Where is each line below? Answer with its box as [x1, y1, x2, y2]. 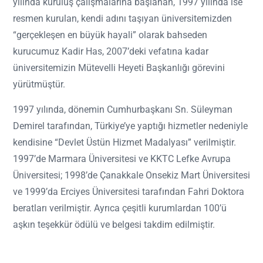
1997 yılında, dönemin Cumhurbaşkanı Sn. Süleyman [13, 104, 232, 116]
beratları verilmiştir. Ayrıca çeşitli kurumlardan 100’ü [13, 203, 227, 214]
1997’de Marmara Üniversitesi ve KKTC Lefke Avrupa [13, 153, 231, 165]
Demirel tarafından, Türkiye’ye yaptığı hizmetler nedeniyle [13, 120, 248, 132]
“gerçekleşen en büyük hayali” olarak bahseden [13, 29, 207, 41]
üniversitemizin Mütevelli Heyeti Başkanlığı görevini [13, 62, 225, 74]
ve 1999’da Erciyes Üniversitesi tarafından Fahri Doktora [13, 186, 244, 198]
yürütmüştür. [13, 79, 65, 90]
